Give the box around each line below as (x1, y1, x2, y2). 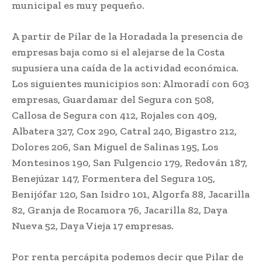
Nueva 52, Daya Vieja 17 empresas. (12, 219, 174, 233)
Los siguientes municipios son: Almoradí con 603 (12, 77, 249, 91)
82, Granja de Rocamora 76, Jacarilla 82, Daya (12, 204, 227, 217)
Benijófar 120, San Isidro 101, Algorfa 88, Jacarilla (12, 188, 250, 201)
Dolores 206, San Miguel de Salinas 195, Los (12, 140, 218, 154)
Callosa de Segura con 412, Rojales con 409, (12, 109, 217, 122)
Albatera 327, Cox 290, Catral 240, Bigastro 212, (12, 125, 237, 138)
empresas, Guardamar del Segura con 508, (12, 93, 214, 106)
